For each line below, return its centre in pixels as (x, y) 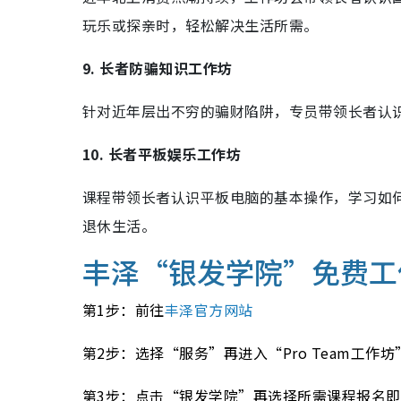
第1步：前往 (124, 310)
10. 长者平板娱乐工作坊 (162, 154)
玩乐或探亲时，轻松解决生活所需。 (200, 25)
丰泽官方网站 (209, 310)
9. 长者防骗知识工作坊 (158, 68)
